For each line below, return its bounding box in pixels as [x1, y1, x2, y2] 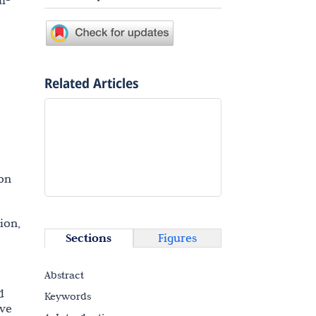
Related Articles [44, 74, 139, 92]
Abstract [44, 269, 84, 281]
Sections [66, 231, 112, 245]
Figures [157, 231, 197, 245]
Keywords [44, 290, 91, 303]
